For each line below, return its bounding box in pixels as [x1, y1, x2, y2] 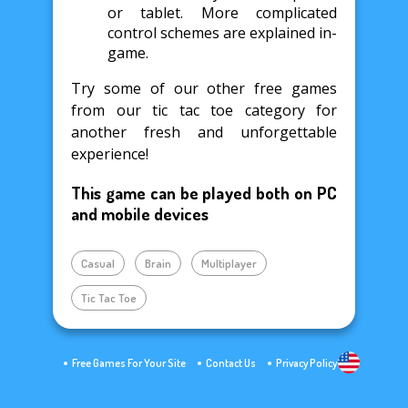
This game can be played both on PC [71, 181, 337, 203]
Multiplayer [201, 255, 257, 270]
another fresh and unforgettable [71, 122, 337, 143]
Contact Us [205, 355, 256, 370]
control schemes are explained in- [107, 23, 337, 44]
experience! [71, 144, 148, 165]
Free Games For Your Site [71, 355, 186, 370]
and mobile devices [71, 202, 209, 224]
